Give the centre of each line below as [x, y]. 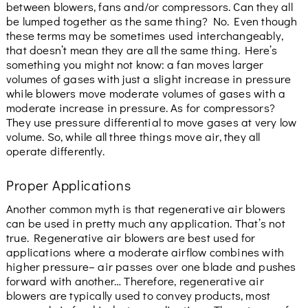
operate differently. [55, 150]
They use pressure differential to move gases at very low [151, 121]
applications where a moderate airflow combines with [145, 252]
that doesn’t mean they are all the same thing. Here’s [142, 49]
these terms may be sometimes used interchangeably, [144, 35]
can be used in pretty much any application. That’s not [145, 223]
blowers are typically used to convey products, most [138, 295]
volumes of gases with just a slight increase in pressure [148, 78]
